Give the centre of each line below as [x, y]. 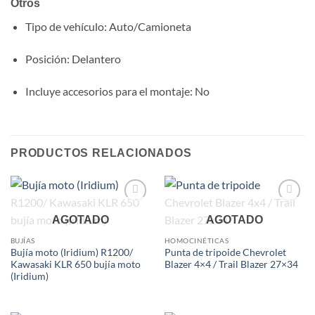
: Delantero [94, 58]
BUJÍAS [22, 240]
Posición [46, 58]
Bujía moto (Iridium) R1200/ [71, 252]
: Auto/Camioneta [147, 26]
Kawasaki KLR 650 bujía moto [75, 264]
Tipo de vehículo [64, 26]
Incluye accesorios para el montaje [107, 91]
